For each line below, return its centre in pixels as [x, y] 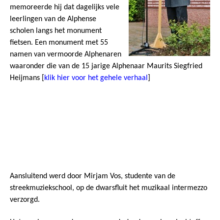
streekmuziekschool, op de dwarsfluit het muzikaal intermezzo [109, 188]
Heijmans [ [27, 78]
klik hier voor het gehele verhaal [96, 78]
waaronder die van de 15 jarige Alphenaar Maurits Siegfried [106, 67]
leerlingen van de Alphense [53, 19]
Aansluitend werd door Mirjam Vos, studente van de [93, 177]
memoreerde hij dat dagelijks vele [65, 8]
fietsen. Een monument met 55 [59, 43]
